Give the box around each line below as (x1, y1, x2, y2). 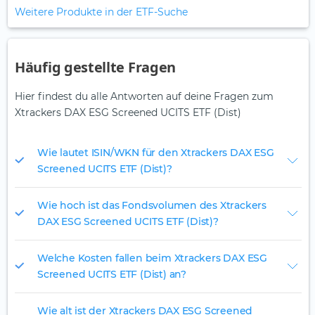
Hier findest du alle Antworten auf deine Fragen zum (15, 90, 274, 103)
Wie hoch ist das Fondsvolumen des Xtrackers (37, 199, 266, 212)
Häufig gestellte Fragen (15, 58, 176, 77)
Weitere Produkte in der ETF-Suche (15, 6, 188, 19)
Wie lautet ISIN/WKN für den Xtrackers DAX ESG (37, 146, 274, 160)
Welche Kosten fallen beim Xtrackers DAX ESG (37, 252, 267, 265)
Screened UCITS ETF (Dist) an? (37, 268, 186, 281)
